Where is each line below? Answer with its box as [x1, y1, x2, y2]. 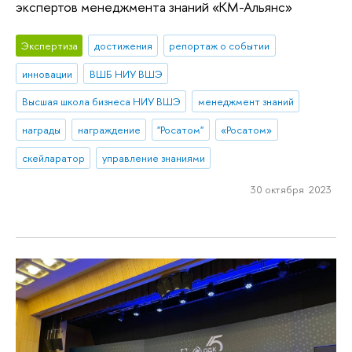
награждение [77, 123, 141, 137]
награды [21, 123, 60, 137]
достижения [93, 38, 152, 53]
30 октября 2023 [250, 181, 332, 196]
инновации [21, 66, 72, 81]
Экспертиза [20, 38, 78, 53]
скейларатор [21, 150, 85, 165]
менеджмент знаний [197, 94, 294, 109]
